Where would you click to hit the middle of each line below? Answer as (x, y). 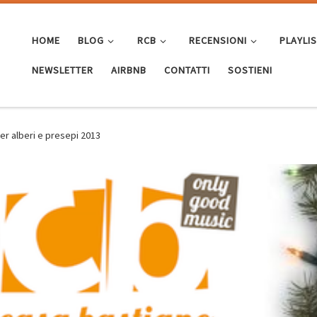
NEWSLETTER (63, 70)
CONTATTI (188, 70)
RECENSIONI (218, 40)
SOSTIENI (250, 70)
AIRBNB (129, 70)
